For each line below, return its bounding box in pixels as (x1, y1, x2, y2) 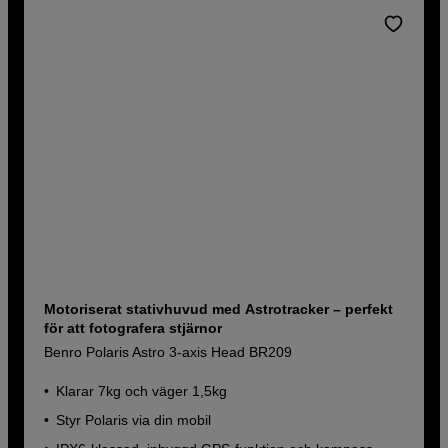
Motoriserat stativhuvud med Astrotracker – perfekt (44, 301, 394, 318)
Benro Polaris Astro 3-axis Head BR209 (44, 344, 293, 361)
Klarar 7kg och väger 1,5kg (56, 383, 228, 400)
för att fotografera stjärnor (44, 320, 223, 337)
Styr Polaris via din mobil (56, 412, 212, 429)
